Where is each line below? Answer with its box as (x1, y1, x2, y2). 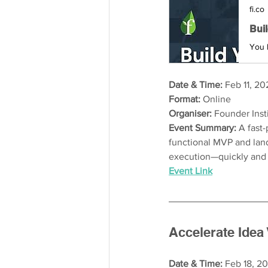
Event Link (169, 165, 212, 176)
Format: (169, 93, 200, 104)
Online (200, 93, 231, 104)
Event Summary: (169, 122, 239, 133)
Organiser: (169, 108, 212, 118)
